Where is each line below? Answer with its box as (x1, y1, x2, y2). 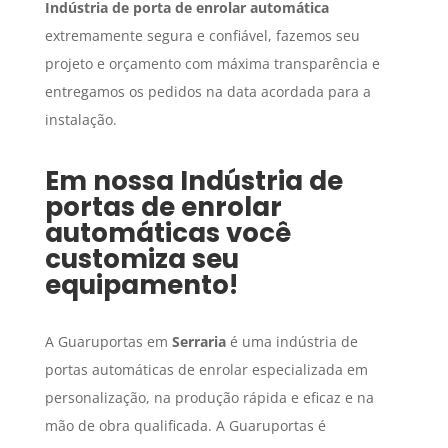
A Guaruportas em (44, 332, 172, 352)
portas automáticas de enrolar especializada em (44, 360, 368, 380)
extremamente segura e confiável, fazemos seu (44, 26, 360, 46)
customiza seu (44, 241, 239, 278)
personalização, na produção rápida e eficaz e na (44, 388, 374, 408)
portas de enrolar (44, 189, 282, 226)
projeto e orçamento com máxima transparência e (44, 54, 380, 74)
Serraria (171, 332, 226, 352)
